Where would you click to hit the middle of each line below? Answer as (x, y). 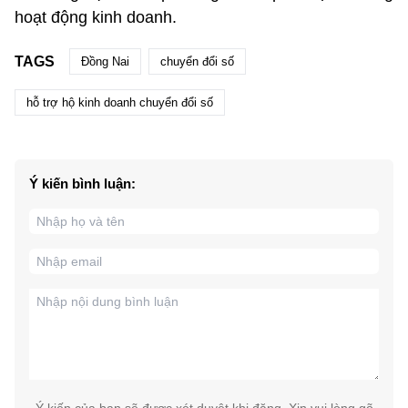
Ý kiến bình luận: (82, 184)
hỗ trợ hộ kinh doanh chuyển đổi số (120, 103)
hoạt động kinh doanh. (96, 18)
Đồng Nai (105, 62)
